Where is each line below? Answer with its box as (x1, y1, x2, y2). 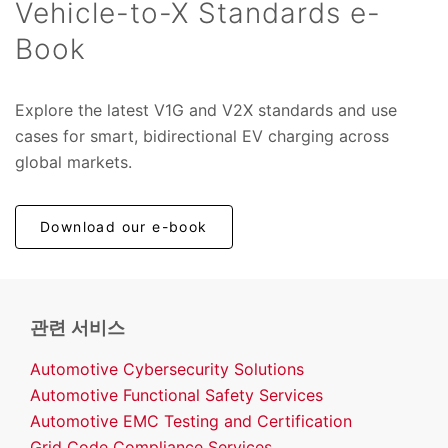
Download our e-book (40, 217, 208, 235)
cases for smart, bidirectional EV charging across (15, 125, 389, 146)
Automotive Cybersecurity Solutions (30, 358, 304, 379)
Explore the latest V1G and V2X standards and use (15, 99, 397, 120)
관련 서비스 (30, 316, 126, 338)
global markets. (15, 151, 132, 172)
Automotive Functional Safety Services (30, 384, 323, 405)
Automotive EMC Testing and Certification (30, 410, 352, 431)
